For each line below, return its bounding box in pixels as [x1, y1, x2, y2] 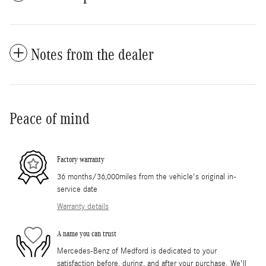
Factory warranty [57, 155, 104, 164]
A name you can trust [57, 229, 116, 239]
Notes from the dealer [31, 45, 154, 64]
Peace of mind [9, 109, 90, 128]
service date [57, 184, 97, 194]
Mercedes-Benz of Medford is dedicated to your [57, 246, 217, 256]
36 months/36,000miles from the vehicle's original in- [57, 172, 236, 182]
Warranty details [57, 201, 109, 211]
